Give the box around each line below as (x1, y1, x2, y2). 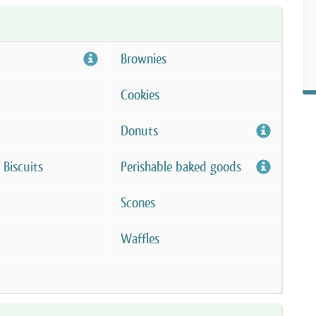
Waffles (120, 230, 159, 248)
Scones (120, 194, 155, 212)
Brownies (120, 50, 166, 68)
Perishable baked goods (120, 158, 241, 176)
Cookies (120, 86, 159, 104)
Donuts (120, 122, 158, 140)
